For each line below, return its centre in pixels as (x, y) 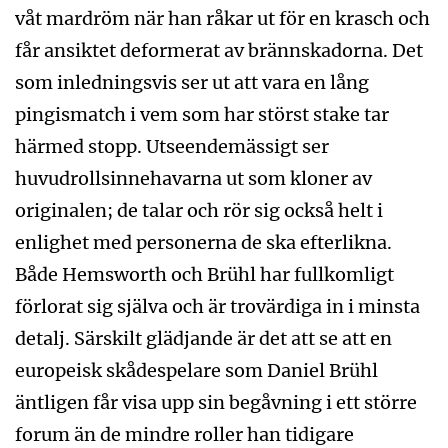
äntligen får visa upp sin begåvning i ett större (216, 403)
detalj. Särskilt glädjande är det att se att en (203, 339)
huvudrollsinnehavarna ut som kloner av (193, 179)
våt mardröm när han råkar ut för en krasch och (222, 19)
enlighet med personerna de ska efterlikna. (203, 243)
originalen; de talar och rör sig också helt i (199, 211)
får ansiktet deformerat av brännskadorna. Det (219, 51)
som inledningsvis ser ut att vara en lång (192, 83)
